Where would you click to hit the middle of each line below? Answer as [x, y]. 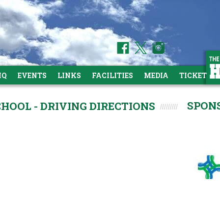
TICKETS [195, 75]
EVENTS [32, 75]
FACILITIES [112, 75]
